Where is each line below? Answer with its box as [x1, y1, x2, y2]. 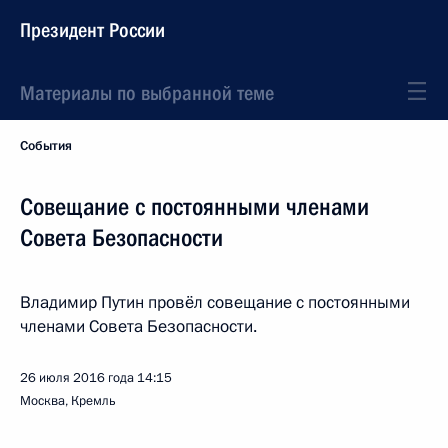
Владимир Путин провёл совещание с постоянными [20, 291, 410, 314]
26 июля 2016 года [20, 369, 134, 387]
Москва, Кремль [20, 392, 116, 410]
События [20, 137, 72, 155]
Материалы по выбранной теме [20, 81, 274, 105]
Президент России [20, 18, 165, 42]
